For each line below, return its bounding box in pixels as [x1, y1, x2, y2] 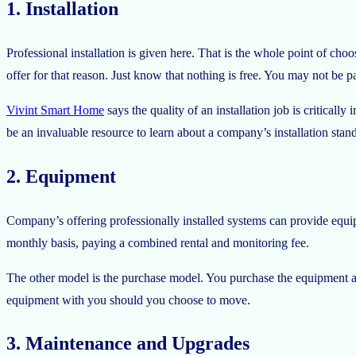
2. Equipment [6, 165, 116, 187]
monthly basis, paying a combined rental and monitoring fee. [6, 235, 309, 250]
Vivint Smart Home [6, 103, 104, 117]
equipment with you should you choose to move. [6, 292, 250, 307]
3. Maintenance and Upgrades [6, 333, 250, 354]
